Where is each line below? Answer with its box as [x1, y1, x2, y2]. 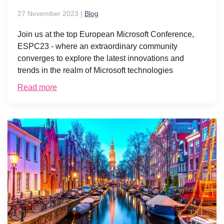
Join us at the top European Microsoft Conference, [17, 30, 194, 39]
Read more [17, 83, 57, 92]
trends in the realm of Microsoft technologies [17, 66, 173, 75]
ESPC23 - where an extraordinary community [17, 42, 177, 51]
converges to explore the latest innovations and [17, 54, 184, 63]
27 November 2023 [17, 9, 78, 18]
